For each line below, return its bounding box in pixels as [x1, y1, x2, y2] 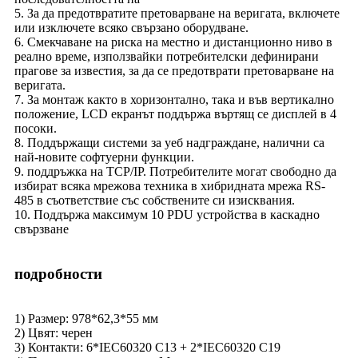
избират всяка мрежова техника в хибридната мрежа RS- [14, 178, 325, 193]
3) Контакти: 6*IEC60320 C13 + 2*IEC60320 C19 [14, 340, 280, 354]
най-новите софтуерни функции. [14, 149, 194, 164]
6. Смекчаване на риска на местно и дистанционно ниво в [14, 34, 332, 49]
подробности [14, 265, 102, 282]
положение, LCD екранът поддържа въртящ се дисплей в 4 [14, 106, 336, 121]
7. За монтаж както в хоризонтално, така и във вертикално [14, 92, 334, 106]
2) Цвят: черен [14, 325, 93, 340]
